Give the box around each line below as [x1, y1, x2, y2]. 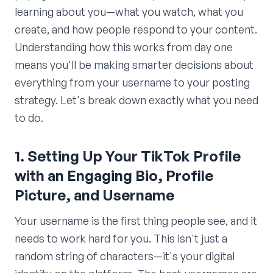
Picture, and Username [15, 186, 174, 205]
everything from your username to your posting [15, 76, 250, 90]
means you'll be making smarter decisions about [15, 58, 253, 72]
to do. [15, 111, 43, 125]
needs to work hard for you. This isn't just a [15, 232, 227, 246]
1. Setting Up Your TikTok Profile [15, 147, 241, 166]
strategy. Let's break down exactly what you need [15, 93, 258, 107]
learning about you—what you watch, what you [15, 5, 243, 19]
